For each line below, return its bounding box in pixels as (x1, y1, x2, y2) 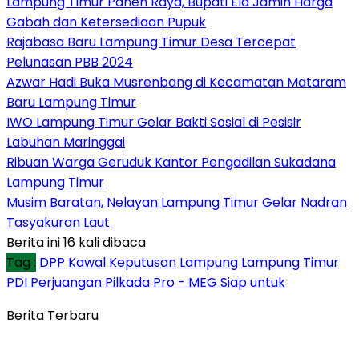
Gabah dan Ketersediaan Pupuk (6, 12, 206, 31)
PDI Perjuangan (6, 272, 102, 292)
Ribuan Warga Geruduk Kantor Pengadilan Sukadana (6, 152, 336, 171)
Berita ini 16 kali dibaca (6, 232, 146, 252)
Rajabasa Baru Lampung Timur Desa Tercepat (6, 32, 296, 51)
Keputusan (109, 252, 176, 272)
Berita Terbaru (6, 305, 99, 325)
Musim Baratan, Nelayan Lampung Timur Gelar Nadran (6, 192, 347, 212)
